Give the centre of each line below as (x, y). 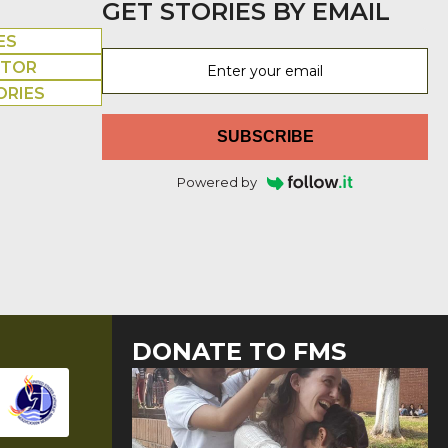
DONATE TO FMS (239, 352)
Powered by (217, 182)
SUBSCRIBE (265, 137)
